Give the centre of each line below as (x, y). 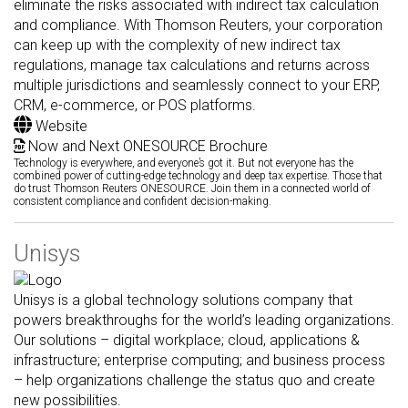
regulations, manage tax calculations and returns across (192, 65)
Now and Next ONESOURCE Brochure (146, 146)
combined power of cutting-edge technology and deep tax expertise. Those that (198, 175)
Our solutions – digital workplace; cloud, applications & (187, 341)
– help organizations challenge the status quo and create (194, 381)
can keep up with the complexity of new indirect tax (177, 45)
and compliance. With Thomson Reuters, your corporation (198, 25)
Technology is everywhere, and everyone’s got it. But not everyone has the (184, 163)
